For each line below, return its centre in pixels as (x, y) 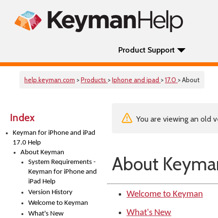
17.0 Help (27, 143)
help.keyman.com (50, 80)
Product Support (146, 50)
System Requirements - (62, 162)
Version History (50, 192)
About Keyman (42, 153)
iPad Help (42, 182)
